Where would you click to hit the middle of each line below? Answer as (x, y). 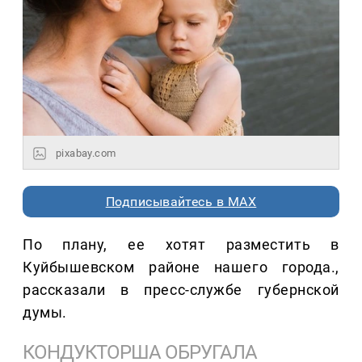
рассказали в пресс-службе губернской (181, 289)
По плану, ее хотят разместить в (181, 244)
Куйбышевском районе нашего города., (181, 267)
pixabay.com (86, 153)
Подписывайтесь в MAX (181, 201)
